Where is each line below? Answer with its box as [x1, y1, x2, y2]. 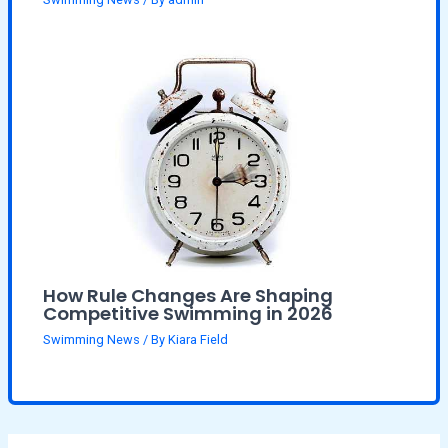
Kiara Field [168, 331, 229, 347]
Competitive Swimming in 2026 [43, 301, 334, 327]
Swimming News [43, 331, 141, 347]
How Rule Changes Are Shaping [43, 283, 334, 309]
